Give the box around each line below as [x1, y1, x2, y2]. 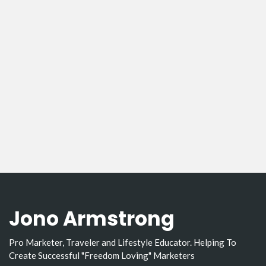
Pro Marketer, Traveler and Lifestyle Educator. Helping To [9, 236, 236, 248]
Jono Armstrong [9, 204, 175, 233]
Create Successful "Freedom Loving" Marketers [9, 249, 195, 261]
